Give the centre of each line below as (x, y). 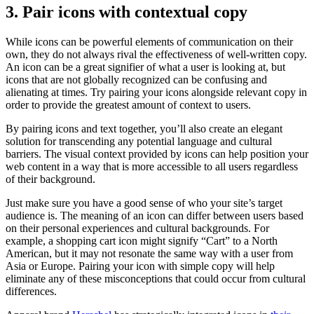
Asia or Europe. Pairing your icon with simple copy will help (140, 266)
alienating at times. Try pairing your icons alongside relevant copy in (156, 92)
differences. (31, 291)
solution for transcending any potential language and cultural (139, 141)
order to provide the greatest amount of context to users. (128, 104)
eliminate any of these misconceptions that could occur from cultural (156, 278)
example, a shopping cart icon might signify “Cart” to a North (142, 240)
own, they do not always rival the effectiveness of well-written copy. (156, 54)
